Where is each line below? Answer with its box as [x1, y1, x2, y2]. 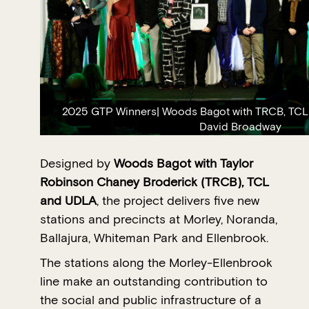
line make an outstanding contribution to [40, 274, 268, 290]
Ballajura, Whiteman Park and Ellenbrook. [40, 230, 268, 246]
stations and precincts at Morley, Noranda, [40, 212, 277, 228]
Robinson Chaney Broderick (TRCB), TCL [40, 175, 269, 190]
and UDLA [40, 193, 97, 209]
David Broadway [199, 120, 282, 135]
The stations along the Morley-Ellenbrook [40, 255, 272, 271]
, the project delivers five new [97, 193, 259, 209]
